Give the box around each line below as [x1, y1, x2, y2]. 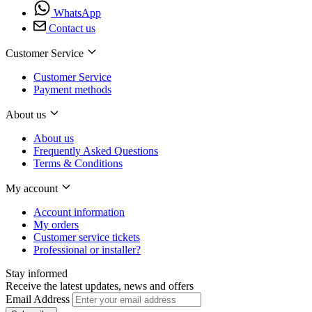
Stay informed [6, 267, 68, 279]
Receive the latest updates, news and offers [6, 279, 194, 292]
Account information [33, 205, 125, 218]
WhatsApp [54, 6, 101, 19]
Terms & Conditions [33, 157, 123, 169]
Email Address [6, 292, 72, 305]
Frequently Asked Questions [33, 144, 158, 157]
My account [6, 182, 61, 194]
